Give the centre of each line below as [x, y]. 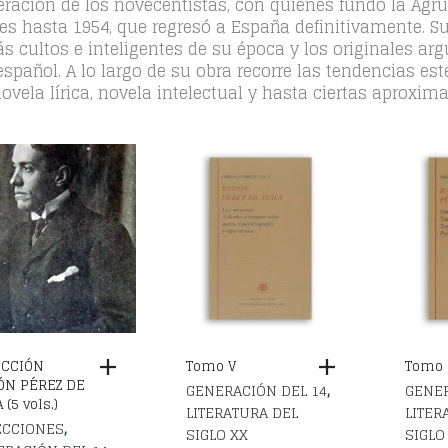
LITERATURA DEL [241, 412]
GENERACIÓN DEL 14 [256, 390]
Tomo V [210, 366]
